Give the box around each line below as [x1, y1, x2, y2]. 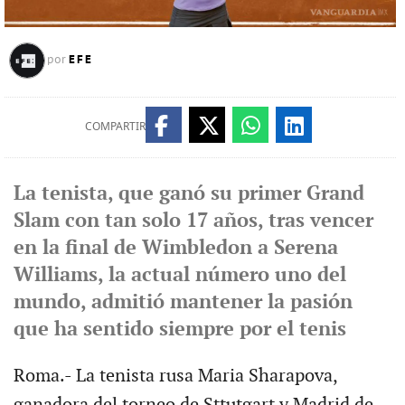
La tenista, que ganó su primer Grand [13, 181, 364, 206]
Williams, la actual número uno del [13, 262, 346, 287]
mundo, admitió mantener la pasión [13, 289, 353, 315]
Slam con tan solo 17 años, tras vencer [13, 208, 373, 233]
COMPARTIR [84, 118, 146, 134]
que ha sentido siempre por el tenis [13, 316, 346, 342]
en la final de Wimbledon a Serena [13, 235, 338, 260]
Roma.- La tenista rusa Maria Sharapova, [13, 364, 337, 387]
